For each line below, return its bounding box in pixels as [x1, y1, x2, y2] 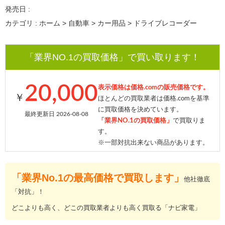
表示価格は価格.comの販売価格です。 [98, 84, 209, 91]
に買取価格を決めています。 [98, 106, 183, 114]
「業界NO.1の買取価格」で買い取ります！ [25, 52, 200, 63]
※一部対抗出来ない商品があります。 [98, 140, 209, 147]
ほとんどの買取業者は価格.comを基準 [98, 95, 209, 102]
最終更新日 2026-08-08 [24, 111, 88, 118]
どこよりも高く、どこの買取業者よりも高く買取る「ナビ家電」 [12, 204, 201, 212]
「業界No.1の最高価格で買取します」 [12, 172, 184, 184]
